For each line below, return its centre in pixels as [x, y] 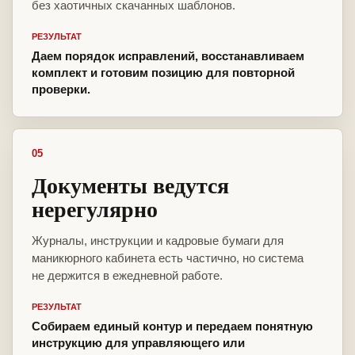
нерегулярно [95, 209]
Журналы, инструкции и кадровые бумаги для [158, 241]
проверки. [61, 90]
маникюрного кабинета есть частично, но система [168, 258]
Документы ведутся [130, 185]
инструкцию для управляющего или [138, 343]
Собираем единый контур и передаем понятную [172, 326]
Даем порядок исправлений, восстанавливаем [168, 56]
